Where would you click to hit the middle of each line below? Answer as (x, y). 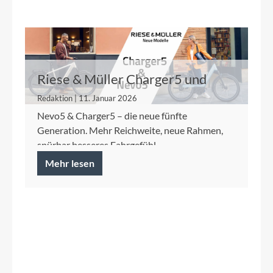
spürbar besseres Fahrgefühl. (97, 145)
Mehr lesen (70, 163)
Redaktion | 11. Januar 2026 (87, 98)
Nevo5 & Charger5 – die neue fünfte (112, 116)
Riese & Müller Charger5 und (122, 79)
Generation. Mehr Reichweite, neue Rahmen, (130, 130)
